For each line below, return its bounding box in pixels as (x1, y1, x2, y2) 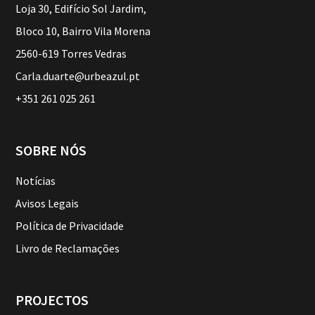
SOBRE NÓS (15, 141, 87, 159)
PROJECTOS (15, 291, 89, 309)
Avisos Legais (15, 196, 79, 210)
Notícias (15, 174, 56, 188)
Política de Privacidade (15, 219, 124, 233)
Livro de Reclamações (15, 241, 120, 255)
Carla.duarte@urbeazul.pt (15, 69, 141, 83)
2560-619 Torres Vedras (15, 46, 127, 60)
